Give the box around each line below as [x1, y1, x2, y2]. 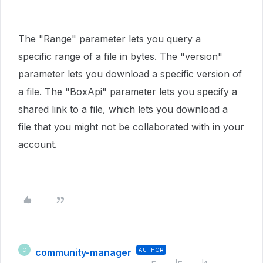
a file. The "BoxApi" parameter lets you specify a [18, 86, 237, 97]
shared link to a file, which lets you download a [18, 103, 228, 115]
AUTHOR [139, 247, 164, 253]
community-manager [35, 247, 131, 258]
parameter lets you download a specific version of [18, 68, 242, 80]
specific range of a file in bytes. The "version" [18, 50, 222, 62]
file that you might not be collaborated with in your [18, 121, 244, 133]
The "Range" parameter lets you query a [18, 33, 201, 45]
